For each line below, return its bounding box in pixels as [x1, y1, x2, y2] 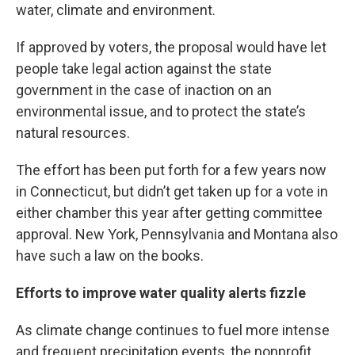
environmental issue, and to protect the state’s [16, 103, 306, 120]
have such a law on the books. [16, 247, 204, 264]
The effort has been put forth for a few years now [16, 162, 326, 178]
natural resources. [16, 124, 130, 141]
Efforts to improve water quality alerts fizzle [16, 284, 309, 301]
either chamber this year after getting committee [16, 204, 323, 221]
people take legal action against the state [16, 60, 272, 77]
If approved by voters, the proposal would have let [16, 39, 326, 55]
